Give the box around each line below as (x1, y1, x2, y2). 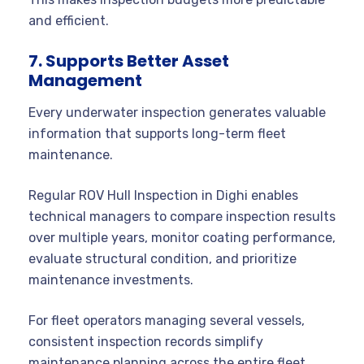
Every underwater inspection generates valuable (28, 104, 326, 120)
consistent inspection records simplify (28, 333, 263, 349)
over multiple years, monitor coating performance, (28, 229, 336, 245)
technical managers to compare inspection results (28, 208, 336, 224)
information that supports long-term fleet (28, 125, 286, 141)
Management (28, 68, 142, 92)
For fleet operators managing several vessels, (28, 312, 305, 328)
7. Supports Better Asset (28, 49, 229, 72)
